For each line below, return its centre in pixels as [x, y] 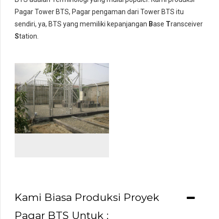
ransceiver [187, 24]
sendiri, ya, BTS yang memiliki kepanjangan [82, 24]
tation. [29, 36]
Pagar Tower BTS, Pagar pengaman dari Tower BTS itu [99, 12]
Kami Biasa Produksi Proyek [87, 197]
